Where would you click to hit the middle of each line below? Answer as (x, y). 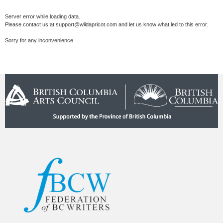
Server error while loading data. (43, 17)
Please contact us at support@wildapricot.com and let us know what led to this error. (107, 25)
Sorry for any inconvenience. (40, 41)
